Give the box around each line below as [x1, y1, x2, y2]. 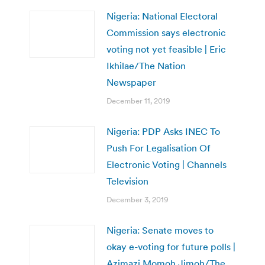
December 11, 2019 [106, 95, 170, 106]
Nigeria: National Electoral [106, 9, 218, 22]
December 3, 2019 [106, 194, 169, 205]
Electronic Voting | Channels [106, 158, 227, 170]
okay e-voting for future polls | [106, 240, 235, 253]
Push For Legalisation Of [106, 141, 211, 154]
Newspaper [106, 76, 156, 88]
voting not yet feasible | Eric [106, 43, 226, 55]
